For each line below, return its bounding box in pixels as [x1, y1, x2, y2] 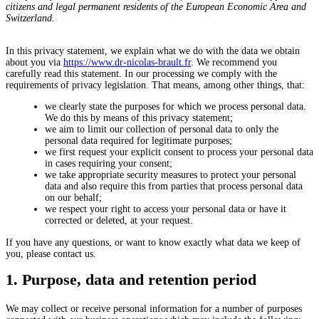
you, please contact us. [6, 249, 96, 259]
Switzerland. [6, 13, 55, 23]
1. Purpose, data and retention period [6, 271, 256, 288]
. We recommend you [191, 57, 277, 68]
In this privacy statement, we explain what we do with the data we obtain [6, 46, 300, 56]
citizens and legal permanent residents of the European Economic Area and [6, 1, 306, 12]
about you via [6, 57, 63, 68]
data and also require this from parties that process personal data [45, 181, 303, 192]
